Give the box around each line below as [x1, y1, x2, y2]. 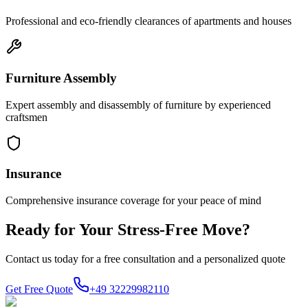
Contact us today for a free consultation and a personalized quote [5, 252, 285, 265]
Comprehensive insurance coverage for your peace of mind [5, 195, 261, 206]
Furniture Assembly [5, 70, 117, 85]
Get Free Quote [5, 283, 73, 295]
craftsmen [5, 111, 47, 123]
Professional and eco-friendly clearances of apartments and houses [5, 15, 291, 27]
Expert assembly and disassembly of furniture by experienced [5, 98, 271, 111]
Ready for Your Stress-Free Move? [5, 220, 250, 239]
